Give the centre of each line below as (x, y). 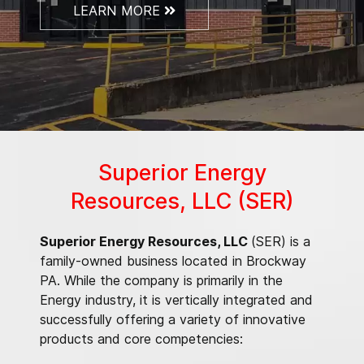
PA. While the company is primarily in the (161, 280)
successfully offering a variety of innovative (173, 319)
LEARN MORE (119, 10)
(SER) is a (281, 241)
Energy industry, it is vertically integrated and (176, 299)
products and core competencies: (141, 338)
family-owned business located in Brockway (173, 260)
